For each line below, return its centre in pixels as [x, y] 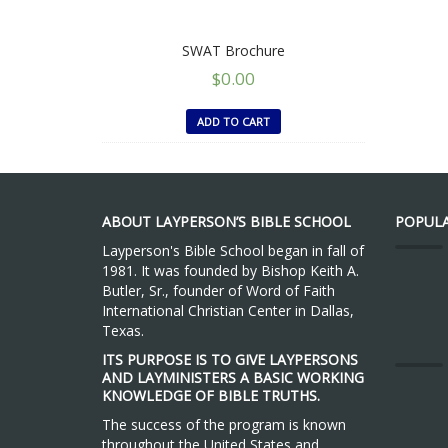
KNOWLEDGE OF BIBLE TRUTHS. [211, 395]
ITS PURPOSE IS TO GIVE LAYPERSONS [230, 359]
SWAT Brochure [233, 50]
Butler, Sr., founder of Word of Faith [218, 290]
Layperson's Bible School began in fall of [233, 250]
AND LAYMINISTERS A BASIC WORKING [233, 377]
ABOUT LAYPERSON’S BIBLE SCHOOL [226, 221]
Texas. [123, 330]
